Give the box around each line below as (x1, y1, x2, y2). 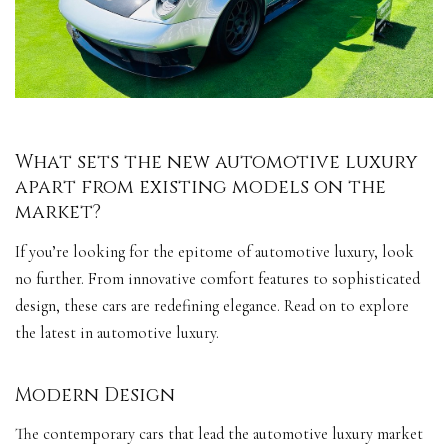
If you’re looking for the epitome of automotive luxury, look (15, 241, 414, 262)
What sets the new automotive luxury (15, 150, 418, 176)
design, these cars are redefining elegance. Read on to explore (15, 295, 409, 316)
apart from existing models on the (15, 175, 386, 201)
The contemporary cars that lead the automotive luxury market (15, 424, 423, 445)
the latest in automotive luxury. (15, 322, 219, 343)
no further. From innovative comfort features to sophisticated (15, 268, 420, 289)
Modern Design (15, 382, 175, 408)
